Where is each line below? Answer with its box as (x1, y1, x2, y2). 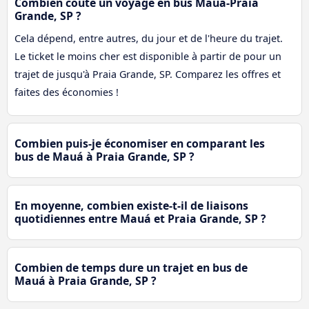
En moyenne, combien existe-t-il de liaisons (14, 198, 248, 214)
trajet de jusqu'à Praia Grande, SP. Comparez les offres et (14, 68, 281, 81)
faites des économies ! (14, 86, 119, 99)
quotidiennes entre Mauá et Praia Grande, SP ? (14, 211, 266, 227)
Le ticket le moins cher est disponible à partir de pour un (14, 50, 281, 63)
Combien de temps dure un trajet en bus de (14, 260, 248, 276)
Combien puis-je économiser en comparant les (14, 136, 265, 152)
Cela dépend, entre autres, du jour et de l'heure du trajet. (14, 32, 283, 46)
